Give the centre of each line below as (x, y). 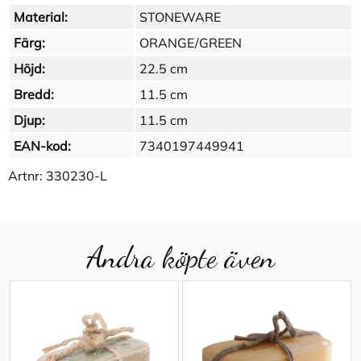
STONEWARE (180, 17)
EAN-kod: (42, 146)
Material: (41, 17)
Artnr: (27, 176)
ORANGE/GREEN (191, 43)
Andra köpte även (180, 257)
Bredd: (34, 95)
